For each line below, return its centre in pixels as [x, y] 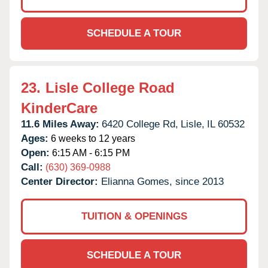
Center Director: [61, 181]
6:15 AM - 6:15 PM [90, 153]
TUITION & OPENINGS [134, 216]
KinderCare [59, 108]
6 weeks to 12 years [92, 138]
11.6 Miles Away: [60, 124]
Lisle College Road [110, 87]
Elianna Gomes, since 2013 [162, 181]
